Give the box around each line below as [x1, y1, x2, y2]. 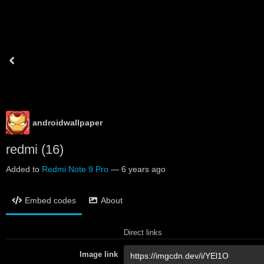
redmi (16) [6, 142, 64, 157]
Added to [6, 164, 42, 174]
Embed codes [25, 196, 76, 205]
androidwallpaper [32, 118, 103, 127]
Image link [80, 250, 118, 259]
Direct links [124, 228, 162, 237]
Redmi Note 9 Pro [42, 164, 108, 174]
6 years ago [121, 164, 166, 174]
